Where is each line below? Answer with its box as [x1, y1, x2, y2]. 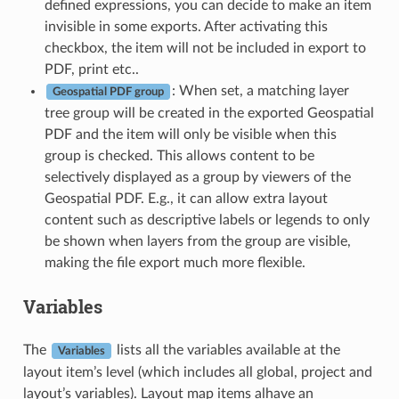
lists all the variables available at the [112, 343, 340, 357]
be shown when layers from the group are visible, [44, 234, 351, 248]
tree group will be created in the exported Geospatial [44, 106, 374, 120]
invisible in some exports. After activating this [44, 20, 328, 34]
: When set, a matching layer [171, 84, 349, 98]
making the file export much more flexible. [44, 256, 305, 270]
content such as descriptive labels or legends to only [44, 213, 370, 227]
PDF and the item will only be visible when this [44, 127, 337, 142]
